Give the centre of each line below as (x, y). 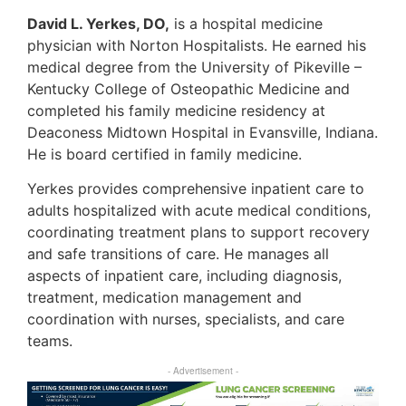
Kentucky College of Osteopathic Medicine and (188, 88)
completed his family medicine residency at (176, 110)
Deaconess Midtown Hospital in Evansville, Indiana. (203, 132)
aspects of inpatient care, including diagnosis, (184, 276)
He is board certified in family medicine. (164, 154)
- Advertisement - (203, 371)
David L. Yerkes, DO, (98, 23)
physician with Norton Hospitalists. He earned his (197, 45)
